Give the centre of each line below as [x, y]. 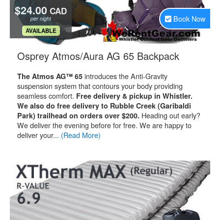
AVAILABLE [41, 31]
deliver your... [39, 135]
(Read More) [81, 135]
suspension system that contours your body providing [100, 86]
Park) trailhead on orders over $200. [79, 115]
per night [41, 18]
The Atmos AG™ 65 [50, 76]
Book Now [189, 18]
